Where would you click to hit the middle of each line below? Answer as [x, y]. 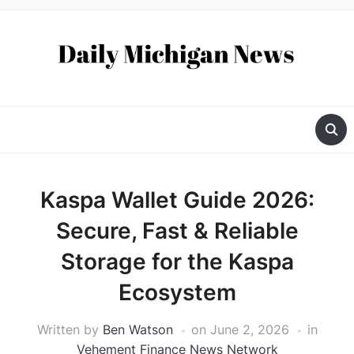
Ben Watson [137, 330]
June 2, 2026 [249, 330]
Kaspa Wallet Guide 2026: [177, 200]
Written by [70, 330]
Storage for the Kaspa [177, 262]
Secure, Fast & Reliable [177, 231]
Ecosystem [177, 293]
